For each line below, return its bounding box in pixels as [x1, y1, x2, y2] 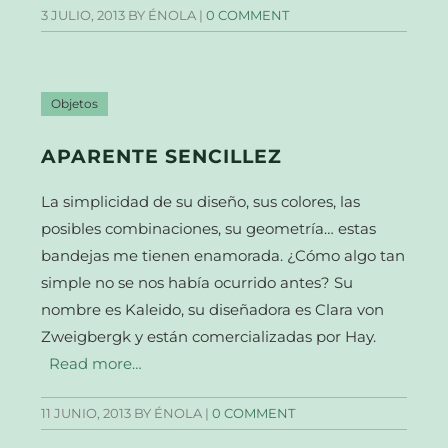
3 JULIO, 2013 [41, 7, 126, 23]
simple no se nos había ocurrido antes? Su [41, 273, 354, 293]
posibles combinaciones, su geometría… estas [41, 219, 377, 239]
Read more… [49, 354, 143, 374]
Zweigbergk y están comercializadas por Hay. [41, 327, 377, 347]
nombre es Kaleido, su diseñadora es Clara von [41, 300, 385, 320]
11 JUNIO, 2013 [41, 406, 132, 422]
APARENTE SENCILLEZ [41, 145, 283, 169]
